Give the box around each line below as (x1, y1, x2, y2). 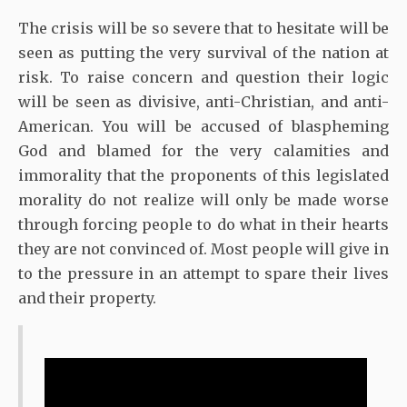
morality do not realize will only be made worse (18, 191, 389, 210)
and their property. (18, 289, 160, 308)
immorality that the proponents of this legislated (18, 166, 389, 185)
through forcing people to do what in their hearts (18, 215, 389, 234)
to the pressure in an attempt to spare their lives (18, 264, 389, 283)
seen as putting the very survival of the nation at (18, 44, 389, 63)
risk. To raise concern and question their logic (18, 68, 389, 87)
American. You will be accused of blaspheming (18, 117, 389, 136)
